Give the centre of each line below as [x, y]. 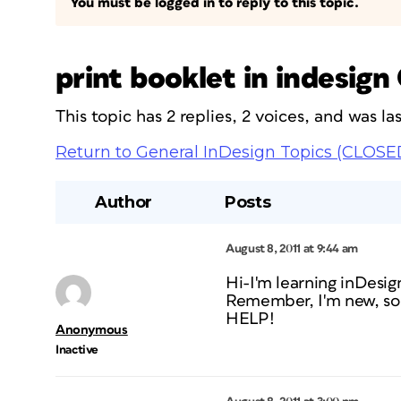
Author [124, 202]
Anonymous [92, 330]
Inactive [77, 350]
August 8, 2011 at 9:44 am [292, 249]
